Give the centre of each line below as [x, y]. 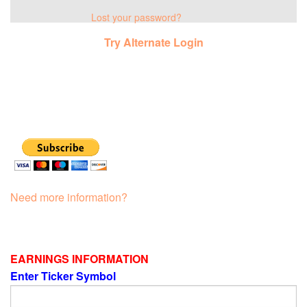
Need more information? [69, 197]
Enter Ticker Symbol [64, 276]
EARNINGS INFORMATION [81, 259]
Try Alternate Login [153, 42]
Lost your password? [136, 17]
